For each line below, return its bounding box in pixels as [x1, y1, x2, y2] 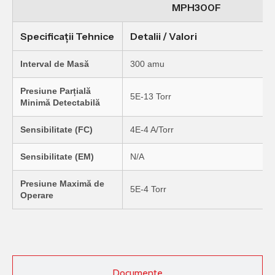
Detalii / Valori [130, 30, 197, 43]
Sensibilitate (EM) [20, 152, 94, 162]
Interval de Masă [20, 59, 89, 69]
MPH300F [172, 1, 221, 14]
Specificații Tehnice [20, 30, 114, 43]
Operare [20, 190, 53, 201]
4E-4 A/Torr [130, 125, 174, 135]
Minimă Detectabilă [20, 98, 100, 108]
